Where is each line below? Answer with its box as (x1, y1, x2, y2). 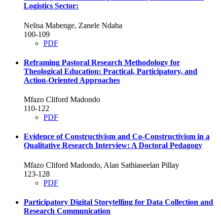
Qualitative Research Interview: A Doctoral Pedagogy (24, 141, 202, 150)
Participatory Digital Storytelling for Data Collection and (24, 197, 213, 206)
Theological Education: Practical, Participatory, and (24, 67, 197, 75)
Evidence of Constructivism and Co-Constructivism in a (24, 132, 210, 141)
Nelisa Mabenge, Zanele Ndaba (24, 21, 122, 30)
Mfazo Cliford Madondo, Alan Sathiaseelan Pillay (24, 160, 179, 169)
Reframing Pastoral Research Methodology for (24, 58, 180, 67)
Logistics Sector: (24, 1, 78, 10)
